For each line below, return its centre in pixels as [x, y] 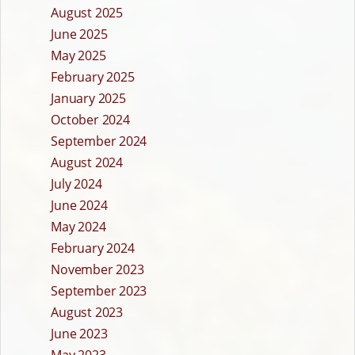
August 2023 [87, 313]
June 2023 [79, 334]
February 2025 [93, 77]
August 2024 [87, 163]
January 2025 [88, 99]
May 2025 [78, 56]
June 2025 [79, 34]
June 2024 [79, 206]
